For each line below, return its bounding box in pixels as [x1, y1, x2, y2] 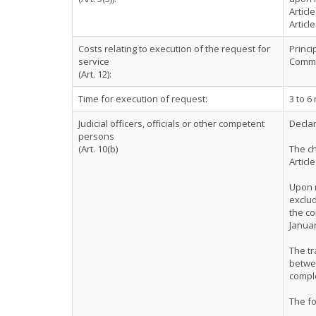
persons [78, 130, 114, 142]
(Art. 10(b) [78, 142, 118, 155]
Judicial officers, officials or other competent [78, 117, 265, 130]
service [78, 55, 109, 68]
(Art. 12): [78, 68, 111, 80]
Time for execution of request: [78, 92, 207, 105]
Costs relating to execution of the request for [78, 42, 270, 55]
